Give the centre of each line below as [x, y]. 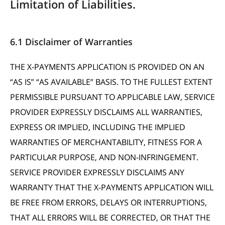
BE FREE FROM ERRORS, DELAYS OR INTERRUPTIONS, [108, 202]
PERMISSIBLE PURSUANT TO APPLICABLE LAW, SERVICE [113, 97]
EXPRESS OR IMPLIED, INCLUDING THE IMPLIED [98, 127]
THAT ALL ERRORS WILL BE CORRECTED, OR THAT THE [110, 217]
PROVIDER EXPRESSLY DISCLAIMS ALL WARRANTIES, [106, 112]
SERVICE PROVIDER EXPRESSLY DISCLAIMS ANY [97, 172]
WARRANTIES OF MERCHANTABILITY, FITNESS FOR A [106, 142]
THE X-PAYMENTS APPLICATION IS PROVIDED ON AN [107, 67]
